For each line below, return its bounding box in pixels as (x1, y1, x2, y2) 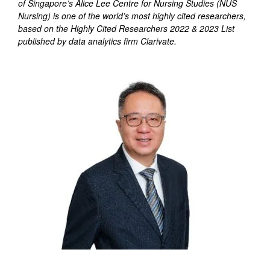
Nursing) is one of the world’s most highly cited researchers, (18, 10, 246, 22)
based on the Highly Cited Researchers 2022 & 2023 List (18, 22, 234, 34)
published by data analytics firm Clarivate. (18, 35, 177, 47)
